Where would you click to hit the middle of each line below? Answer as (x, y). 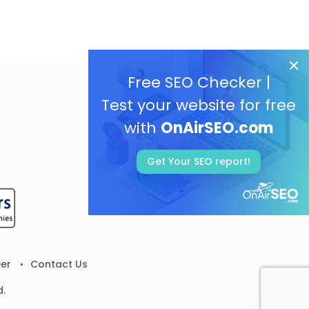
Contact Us (59, 264)
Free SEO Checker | (199, 82)
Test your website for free (199, 105)
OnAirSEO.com (217, 128)
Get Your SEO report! (199, 162)
